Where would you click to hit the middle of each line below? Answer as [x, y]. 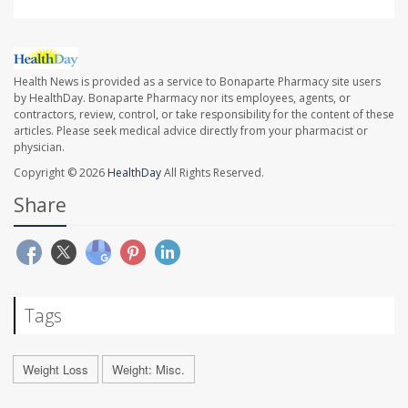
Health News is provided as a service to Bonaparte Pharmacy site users [197, 81]
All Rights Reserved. [213, 172]
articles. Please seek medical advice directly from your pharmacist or [191, 130]
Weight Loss [56, 369]
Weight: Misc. [148, 369]
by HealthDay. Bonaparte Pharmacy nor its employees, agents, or [182, 97]
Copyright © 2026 [61, 172]
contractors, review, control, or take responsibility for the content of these [204, 114]
